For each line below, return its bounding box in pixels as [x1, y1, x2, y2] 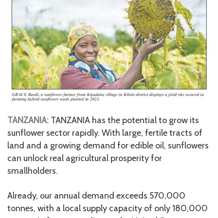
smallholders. [7, 165, 58, 177]
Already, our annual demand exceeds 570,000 [7, 190, 185, 201]
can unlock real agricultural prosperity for [7, 153, 162, 164]
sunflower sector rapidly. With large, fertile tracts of [7, 127, 202, 139]
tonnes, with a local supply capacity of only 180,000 [7, 203, 208, 214]
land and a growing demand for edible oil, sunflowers [7, 140, 209, 151]
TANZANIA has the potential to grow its [49, 115, 199, 126]
